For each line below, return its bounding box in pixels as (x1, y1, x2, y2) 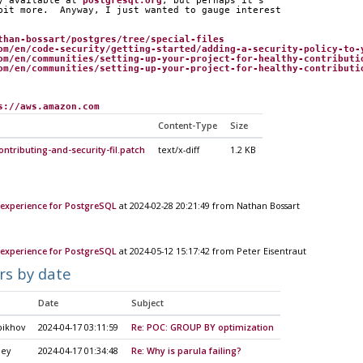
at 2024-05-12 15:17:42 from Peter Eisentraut (116, 246, 306, 258)
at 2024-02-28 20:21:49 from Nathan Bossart (116, 199, 300, 211)
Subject (130, 297, 164, 309)
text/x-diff (157, 143, 199, 156)
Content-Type (157, 119, 217, 131)
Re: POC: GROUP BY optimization (130, 321, 274, 333)
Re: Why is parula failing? (130, 344, 241, 357)
